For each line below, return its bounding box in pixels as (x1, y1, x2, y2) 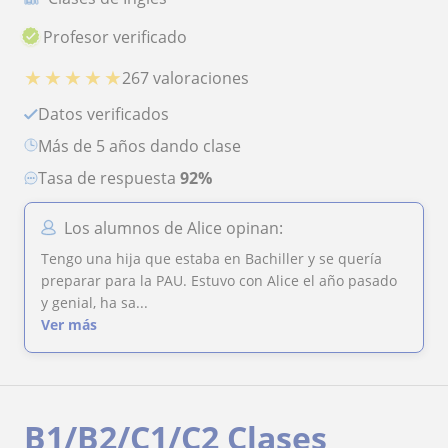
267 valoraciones (122, 66, 249, 89)
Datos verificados (50, 103, 169, 126)
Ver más (41, 315, 97, 335)
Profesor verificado (43, 25, 188, 48)
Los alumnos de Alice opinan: (64, 217, 283, 240)
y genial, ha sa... (41, 293, 148, 313)
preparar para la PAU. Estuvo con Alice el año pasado (41, 271, 397, 291)
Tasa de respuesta (47, 167, 180, 190)
